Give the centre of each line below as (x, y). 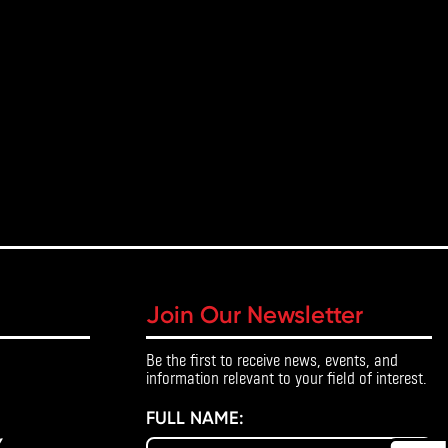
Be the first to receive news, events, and (272, 359)
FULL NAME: (195, 418)
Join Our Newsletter (254, 314)
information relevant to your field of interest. (286, 377)
